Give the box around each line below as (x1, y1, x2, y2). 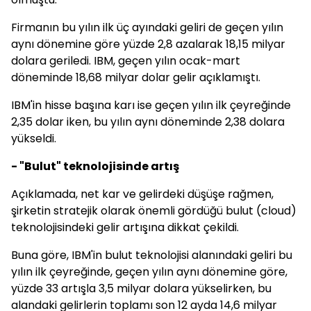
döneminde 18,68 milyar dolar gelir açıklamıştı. (11, 69, 260, 85)
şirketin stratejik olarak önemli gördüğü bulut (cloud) (11, 203, 296, 219)
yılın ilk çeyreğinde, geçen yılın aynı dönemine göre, (11, 264, 287, 280)
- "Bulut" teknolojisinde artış (11, 158, 179, 174)
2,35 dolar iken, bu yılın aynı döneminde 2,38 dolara (11, 114, 285, 130)
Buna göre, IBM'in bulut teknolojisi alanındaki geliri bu (11, 247, 292, 263)
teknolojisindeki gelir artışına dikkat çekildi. (11, 219, 239, 235)
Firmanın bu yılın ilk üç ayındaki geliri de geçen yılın (11, 19, 283, 35)
